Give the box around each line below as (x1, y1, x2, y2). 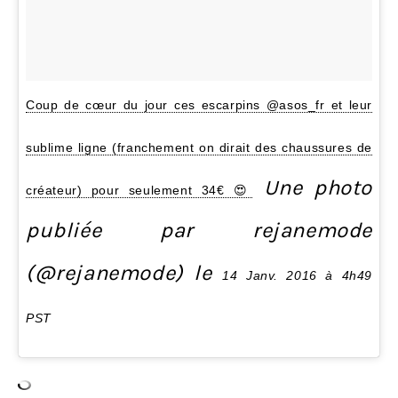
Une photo (252, 175, 372, 201)
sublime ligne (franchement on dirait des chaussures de (26, 140, 372, 155)
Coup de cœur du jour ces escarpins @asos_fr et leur (26, 98, 372, 113)
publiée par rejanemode (26, 218, 372, 243)
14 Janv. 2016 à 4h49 (222, 268, 373, 283)
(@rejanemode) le (26, 260, 223, 286)
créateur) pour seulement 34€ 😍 (26, 183, 253, 198)
